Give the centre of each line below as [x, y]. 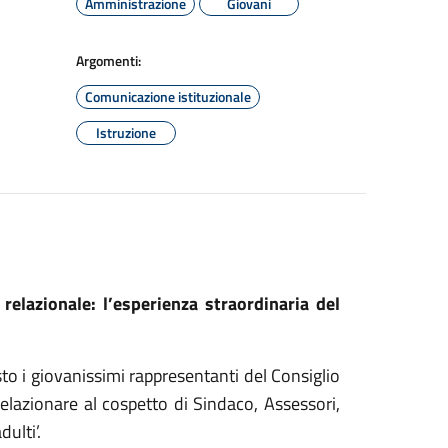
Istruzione [126, 132]
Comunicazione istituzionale [168, 96]
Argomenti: [108, 60]
